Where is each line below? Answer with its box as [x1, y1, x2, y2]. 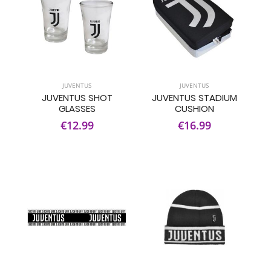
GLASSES [58, 102, 96, 115]
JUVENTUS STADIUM [151, 91, 237, 104]
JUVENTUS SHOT [41, 91, 113, 104]
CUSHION [174, 102, 214, 115]
